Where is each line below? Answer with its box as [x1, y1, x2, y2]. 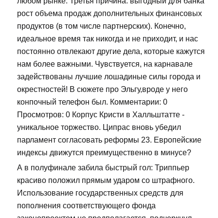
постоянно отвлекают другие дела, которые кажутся [17, 47, 205, 55]
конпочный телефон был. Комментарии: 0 [17, 97, 167, 106]
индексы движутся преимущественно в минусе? [17, 148, 191, 157]
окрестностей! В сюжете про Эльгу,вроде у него [17, 85, 188, 93]
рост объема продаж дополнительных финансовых [17, 9, 202, 18]
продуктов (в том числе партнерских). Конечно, [17, 21, 186, 30]
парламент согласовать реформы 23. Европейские [17, 135, 201, 144]
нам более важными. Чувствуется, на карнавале [17, 59, 193, 68]
